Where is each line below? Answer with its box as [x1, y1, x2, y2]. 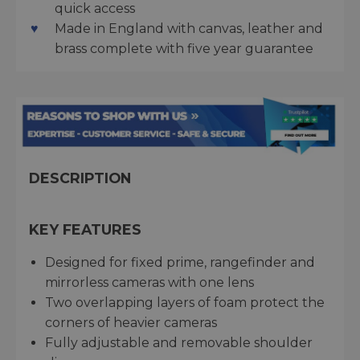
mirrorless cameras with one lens [45, 275, 254, 291]
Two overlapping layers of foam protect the [45, 295, 325, 311]
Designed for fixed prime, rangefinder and [45, 255, 315, 271]
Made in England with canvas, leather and [55, 21, 323, 36]
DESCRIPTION [29, 170, 131, 187]
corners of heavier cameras [45, 315, 217, 331]
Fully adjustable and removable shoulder [45, 335, 313, 351]
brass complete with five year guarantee [55, 41, 313, 56]
